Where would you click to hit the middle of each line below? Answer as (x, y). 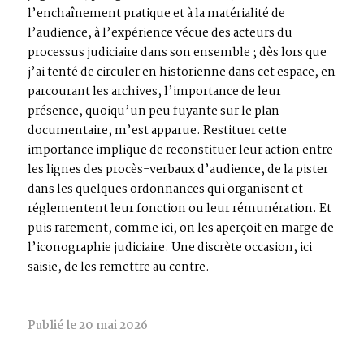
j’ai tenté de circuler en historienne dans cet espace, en (182, 72)
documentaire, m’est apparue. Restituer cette (157, 130)
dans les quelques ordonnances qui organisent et (165, 189)
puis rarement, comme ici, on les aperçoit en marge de (181, 228)
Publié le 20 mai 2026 (88, 325)
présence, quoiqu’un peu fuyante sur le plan (154, 111)
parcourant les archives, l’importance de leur (154, 91)
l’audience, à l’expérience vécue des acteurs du (160, 33)
